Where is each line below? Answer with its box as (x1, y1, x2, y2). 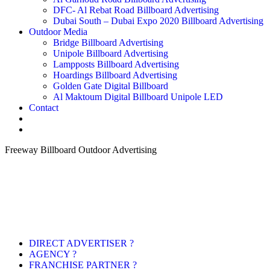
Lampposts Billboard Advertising (53, 59, 179, 69)
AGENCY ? (29, 248, 77, 259)
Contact (29, 102, 58, 113)
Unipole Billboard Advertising (53, 48, 168, 58)
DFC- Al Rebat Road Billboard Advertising (53, 5, 219, 15)
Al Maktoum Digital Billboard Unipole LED (53, 92, 223, 102)
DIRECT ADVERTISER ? (29, 237, 134, 248)
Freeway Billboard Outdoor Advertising (5, 145, 157, 155)
